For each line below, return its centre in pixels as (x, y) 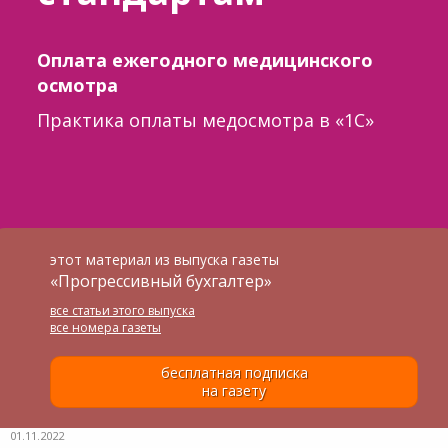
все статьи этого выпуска (122, 310)
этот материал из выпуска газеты (164, 259)
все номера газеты (105, 327)
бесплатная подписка (234, 372)
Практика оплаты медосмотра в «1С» (205, 119)
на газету (234, 390)
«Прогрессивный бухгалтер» (161, 280)
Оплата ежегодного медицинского (204, 59)
